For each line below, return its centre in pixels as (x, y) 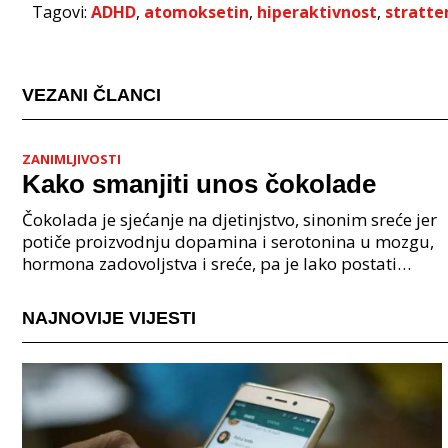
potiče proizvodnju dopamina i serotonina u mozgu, (228, 241)
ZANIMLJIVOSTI (71, 158)
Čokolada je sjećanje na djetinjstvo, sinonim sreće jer (229, 219)
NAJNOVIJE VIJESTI (109, 317)
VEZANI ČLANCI (91, 94)
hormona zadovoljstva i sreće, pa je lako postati (209, 263)
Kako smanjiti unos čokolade (199, 183)
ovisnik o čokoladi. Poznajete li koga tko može (201, 285)
